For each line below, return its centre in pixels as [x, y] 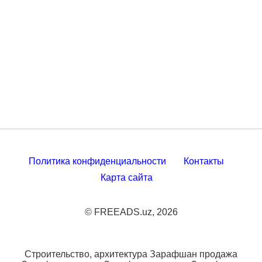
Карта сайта [126, 177]
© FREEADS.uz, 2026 [131, 212]
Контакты [204, 161]
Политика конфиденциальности [97, 161]
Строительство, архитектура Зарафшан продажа [131, 254]
